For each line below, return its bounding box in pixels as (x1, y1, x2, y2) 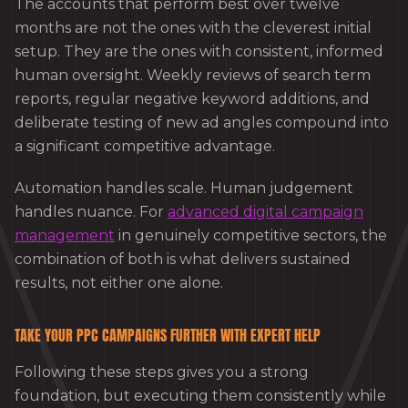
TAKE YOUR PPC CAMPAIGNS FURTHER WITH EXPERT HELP (15, 323, 321, 346)
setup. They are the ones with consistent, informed (15, 42, 383, 60)
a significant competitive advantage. (15, 137, 275, 155)
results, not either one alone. (15, 273, 223, 291)
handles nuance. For (15, 202, 168, 220)
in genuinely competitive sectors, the (115, 226, 387, 244)
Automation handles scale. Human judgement (15, 178, 353, 197)
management (15, 226, 115, 244)
